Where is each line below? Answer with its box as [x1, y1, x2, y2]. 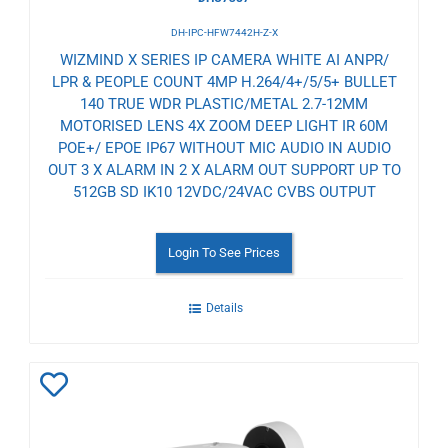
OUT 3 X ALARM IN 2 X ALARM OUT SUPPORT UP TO [47, 160, 401, 179]
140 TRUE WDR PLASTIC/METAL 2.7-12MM [80, 94, 368, 113]
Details [205, 300, 243, 315]
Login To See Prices [168, 244, 280, 260]
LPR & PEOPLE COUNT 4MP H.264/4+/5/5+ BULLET [51, 72, 397, 91]
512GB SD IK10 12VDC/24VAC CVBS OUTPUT [72, 182, 376, 201]
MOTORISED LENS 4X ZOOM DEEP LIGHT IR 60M [60, 116, 388, 135]
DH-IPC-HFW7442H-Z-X [170, 26, 278, 38]
